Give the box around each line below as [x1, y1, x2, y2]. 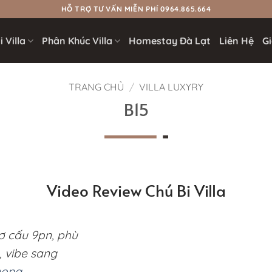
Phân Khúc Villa [42, 34, 113, 47]
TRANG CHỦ [68, 81, 124, 93]
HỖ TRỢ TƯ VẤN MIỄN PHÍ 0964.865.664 [61, 4, 211, 14]
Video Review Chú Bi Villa [46, 179, 226, 201]
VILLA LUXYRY [139, 81, 204, 93]
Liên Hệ [219, 34, 254, 47]
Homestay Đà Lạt [129, 34, 211, 47]
